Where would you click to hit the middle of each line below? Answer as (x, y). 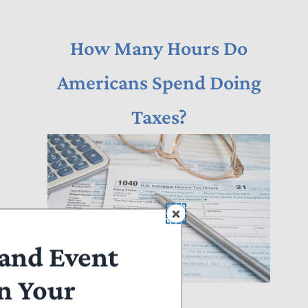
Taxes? (159, 117)
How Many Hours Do (159, 48)
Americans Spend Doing (159, 82)
